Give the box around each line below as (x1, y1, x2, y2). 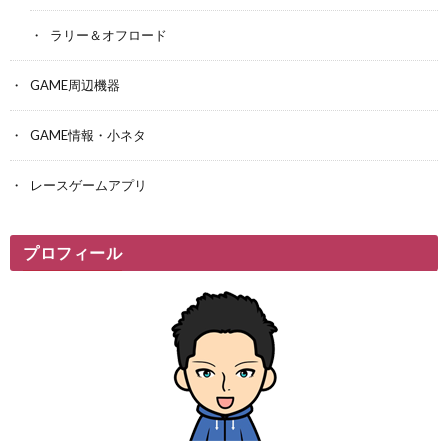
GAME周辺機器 (30, 77, 120, 94)
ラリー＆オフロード (50, 27, 167, 44)
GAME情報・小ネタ (30, 127, 146, 144)
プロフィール (23, 243, 122, 263)
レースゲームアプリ (30, 177, 147, 194)
